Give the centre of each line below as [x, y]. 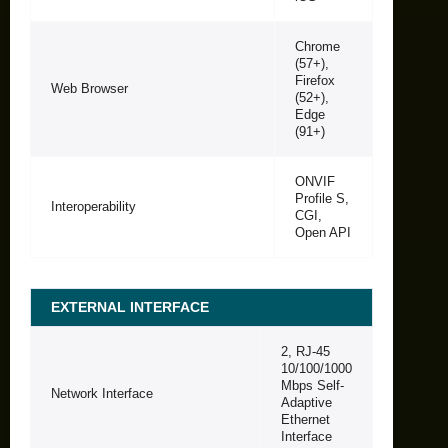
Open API [323, 232]
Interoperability [93, 206]
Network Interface [102, 393]
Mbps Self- [312, 385]
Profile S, [322, 198]
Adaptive [306, 402]
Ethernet [305, 419]
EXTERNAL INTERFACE [130, 306]
